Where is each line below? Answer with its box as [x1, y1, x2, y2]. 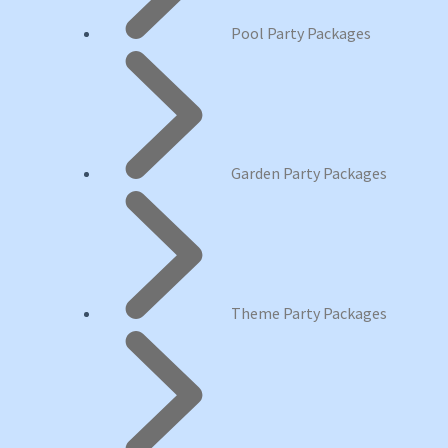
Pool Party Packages [231, 22, 371, 43]
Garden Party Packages [231, 162, 387, 183]
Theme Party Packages [231, 302, 387, 323]
